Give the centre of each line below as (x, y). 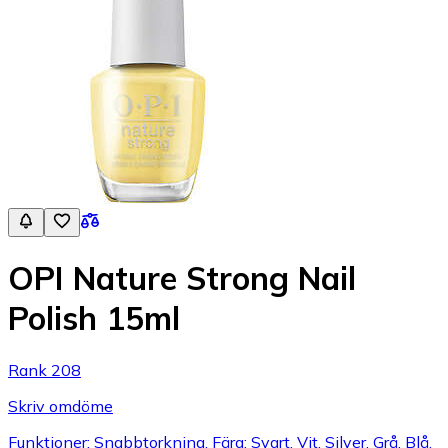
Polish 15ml (94, 318)
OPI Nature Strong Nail (182, 278)
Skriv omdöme (60, 405)
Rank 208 (44, 369)
